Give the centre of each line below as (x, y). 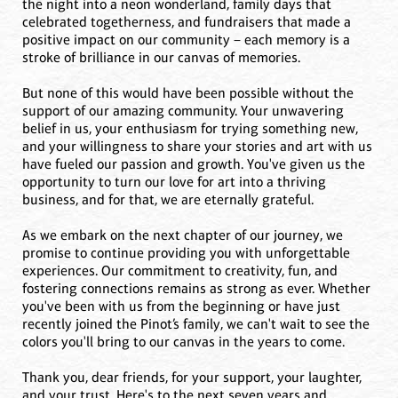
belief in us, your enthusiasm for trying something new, (190, 129)
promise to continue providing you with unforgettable (186, 253)
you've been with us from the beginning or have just (181, 306)
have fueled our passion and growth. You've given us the (194, 164)
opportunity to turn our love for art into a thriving (174, 182)
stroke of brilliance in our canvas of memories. (161, 58)
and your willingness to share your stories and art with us (197, 147)
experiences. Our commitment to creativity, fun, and (180, 271)
